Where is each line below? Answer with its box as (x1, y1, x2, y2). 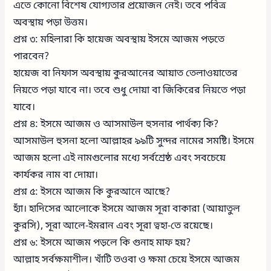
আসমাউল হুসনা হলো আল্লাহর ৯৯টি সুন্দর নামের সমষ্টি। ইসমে (13, 134, 255, 148)
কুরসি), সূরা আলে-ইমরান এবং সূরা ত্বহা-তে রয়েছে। (13, 219, 214, 233)
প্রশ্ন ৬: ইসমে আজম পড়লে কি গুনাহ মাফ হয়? (13, 236, 191, 250)
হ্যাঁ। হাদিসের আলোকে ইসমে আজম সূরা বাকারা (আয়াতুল (13, 202, 241, 216)
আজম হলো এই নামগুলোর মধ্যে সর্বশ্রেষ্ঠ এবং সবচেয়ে (13, 151, 226, 165)
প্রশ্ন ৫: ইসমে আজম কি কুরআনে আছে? (13, 185, 171, 199)
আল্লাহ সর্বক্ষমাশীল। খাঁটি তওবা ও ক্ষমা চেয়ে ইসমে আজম (13, 253, 240, 267)
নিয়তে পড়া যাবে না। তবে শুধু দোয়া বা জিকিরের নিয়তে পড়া (13, 83, 246, 97)
